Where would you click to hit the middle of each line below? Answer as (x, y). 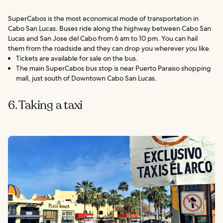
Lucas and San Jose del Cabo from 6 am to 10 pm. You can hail (103, 39)
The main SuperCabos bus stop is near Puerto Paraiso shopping (113, 68)
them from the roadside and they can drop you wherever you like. (110, 49)
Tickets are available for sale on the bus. (77, 58)
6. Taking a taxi (46, 106)
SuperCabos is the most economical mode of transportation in (103, 19)
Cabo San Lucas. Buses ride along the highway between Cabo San (110, 29)
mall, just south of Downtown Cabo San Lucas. (86, 78)
